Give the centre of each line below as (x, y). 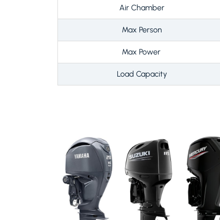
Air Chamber (142, 7)
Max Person (142, 29)
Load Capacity (142, 74)
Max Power (142, 52)
